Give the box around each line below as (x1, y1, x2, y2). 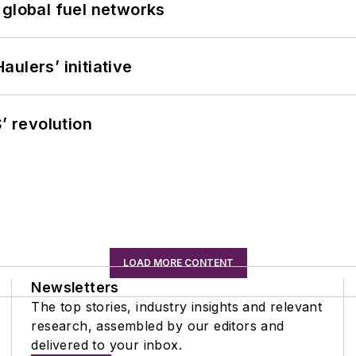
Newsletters (31, 278, 119, 296)
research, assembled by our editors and (31, 317, 284, 334)
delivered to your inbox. (31, 336, 182, 353)
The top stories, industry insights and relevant (31, 298, 323, 315)
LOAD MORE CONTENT (122, 256, 234, 269)
